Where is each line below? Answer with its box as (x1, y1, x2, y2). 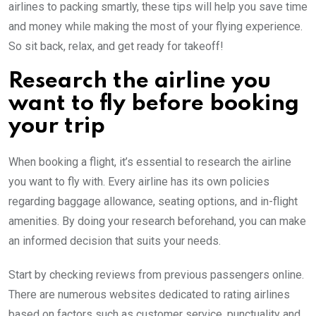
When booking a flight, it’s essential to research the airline (8, 154, 291, 169)
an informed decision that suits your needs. (8, 233, 221, 248)
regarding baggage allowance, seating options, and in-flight (8, 194, 298, 208)
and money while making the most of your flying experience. (8, 19, 303, 33)
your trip (8, 115, 105, 138)
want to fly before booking (8, 92, 299, 115)
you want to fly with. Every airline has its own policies (8, 174, 269, 188)
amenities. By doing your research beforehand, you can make (8, 214, 306, 228)
